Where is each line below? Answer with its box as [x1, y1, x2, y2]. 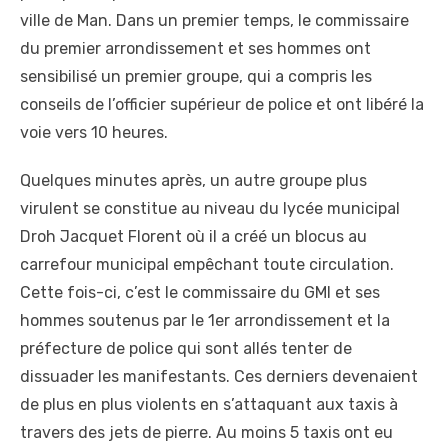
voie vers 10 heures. [20, 123, 168, 143]
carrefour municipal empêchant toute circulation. [20, 255, 394, 275]
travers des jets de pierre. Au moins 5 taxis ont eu [20, 423, 393, 443]
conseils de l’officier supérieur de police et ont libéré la [20, 95, 424, 115]
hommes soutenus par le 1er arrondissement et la [20, 311, 390, 331]
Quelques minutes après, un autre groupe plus [20, 171, 367, 191]
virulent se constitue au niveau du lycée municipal [20, 199, 400, 219]
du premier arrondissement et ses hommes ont [20, 39, 371, 59]
